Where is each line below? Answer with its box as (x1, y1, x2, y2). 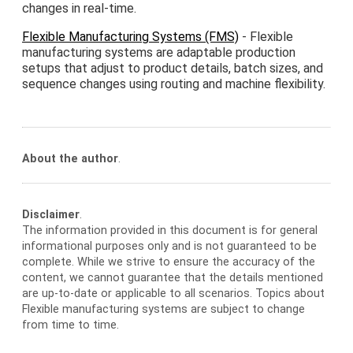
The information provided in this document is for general (22, 223, 318, 237)
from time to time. (22, 318, 119, 332)
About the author (22, 151, 118, 165)
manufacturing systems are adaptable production (22, 44, 295, 60)
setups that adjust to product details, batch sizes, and (22, 60, 323, 76)
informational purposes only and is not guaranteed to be (22, 239, 317, 253)
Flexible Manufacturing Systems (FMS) (22, 28, 239, 44)
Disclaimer (22, 207, 80, 221)
